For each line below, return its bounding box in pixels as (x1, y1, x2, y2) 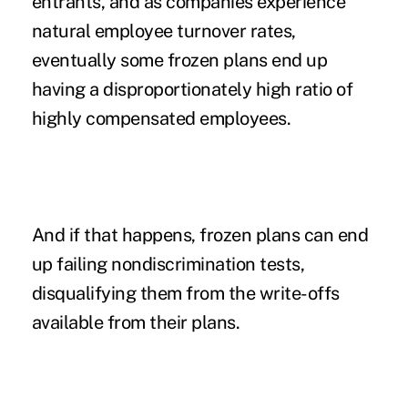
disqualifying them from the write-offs (31, 282, 340, 305)
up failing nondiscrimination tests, (31, 253, 305, 276)
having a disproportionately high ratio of (31, 78, 353, 101)
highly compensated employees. (31, 107, 295, 130)
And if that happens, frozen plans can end (31, 224, 369, 247)
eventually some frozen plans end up (31, 49, 328, 72)
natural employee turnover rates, (31, 20, 296, 43)
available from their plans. (31, 311, 244, 334)
